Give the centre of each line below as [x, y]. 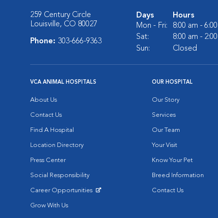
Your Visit [164, 145]
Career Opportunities [62, 191]
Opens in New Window [63, 198]
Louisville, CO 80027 [64, 24]
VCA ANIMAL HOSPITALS [63, 82]
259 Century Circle [61, 15]
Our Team [166, 130]
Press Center [48, 160]
